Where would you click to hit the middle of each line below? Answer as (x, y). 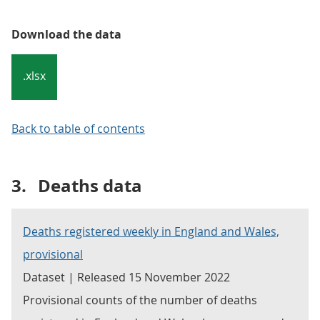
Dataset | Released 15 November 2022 (126, 277)
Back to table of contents (78, 129)
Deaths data (90, 186)
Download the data (66, 34)
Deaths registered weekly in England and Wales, (151, 231)
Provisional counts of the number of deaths (140, 300)
